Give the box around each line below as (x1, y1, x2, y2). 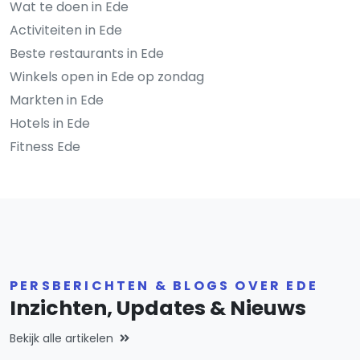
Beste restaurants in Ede (10, 43, 164, 63)
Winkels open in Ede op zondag (10, 67, 204, 86)
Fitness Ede (10, 137, 80, 156)
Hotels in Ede (10, 113, 90, 133)
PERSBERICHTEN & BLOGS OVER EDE (10, 276, 318, 295)
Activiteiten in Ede (10, 20, 122, 39)
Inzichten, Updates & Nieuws (10, 293, 306, 322)
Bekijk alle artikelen (10, 329, 113, 346)
